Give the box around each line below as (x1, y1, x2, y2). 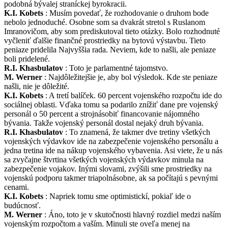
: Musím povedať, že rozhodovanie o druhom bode (43, 8, 209, 17)
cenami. (4, 182, 29, 191)
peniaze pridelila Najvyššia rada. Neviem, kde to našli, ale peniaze (4, 45, 216, 54)
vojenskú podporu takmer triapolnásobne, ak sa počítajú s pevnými (4, 173, 218, 182)
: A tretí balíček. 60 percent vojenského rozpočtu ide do (43, 91, 222, 100)
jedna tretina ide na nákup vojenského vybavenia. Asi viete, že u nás (4, 146, 222, 155)
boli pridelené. (4, 54, 50, 63)
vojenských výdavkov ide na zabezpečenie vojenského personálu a (4, 136, 218, 146)
